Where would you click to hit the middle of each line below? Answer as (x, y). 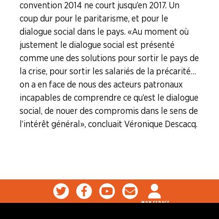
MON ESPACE (155, 203)
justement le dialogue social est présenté (97, 45)
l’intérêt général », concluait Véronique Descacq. (109, 124)
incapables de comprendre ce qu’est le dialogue (109, 98)
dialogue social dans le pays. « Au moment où (104, 32)
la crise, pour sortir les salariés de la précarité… (108, 71)
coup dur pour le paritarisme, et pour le (94, 18)
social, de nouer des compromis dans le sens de (109, 111)
